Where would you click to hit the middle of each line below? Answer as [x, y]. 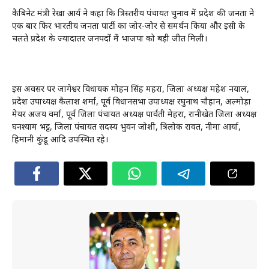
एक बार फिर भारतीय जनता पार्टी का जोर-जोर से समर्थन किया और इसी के [128, 26]
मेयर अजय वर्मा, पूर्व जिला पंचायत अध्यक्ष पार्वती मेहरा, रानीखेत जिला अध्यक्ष [134, 115]
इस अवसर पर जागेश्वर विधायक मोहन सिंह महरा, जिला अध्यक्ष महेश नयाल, [131, 89]
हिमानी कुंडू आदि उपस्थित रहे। [60, 140]
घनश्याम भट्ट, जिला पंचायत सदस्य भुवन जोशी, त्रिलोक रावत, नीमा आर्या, [126, 127]
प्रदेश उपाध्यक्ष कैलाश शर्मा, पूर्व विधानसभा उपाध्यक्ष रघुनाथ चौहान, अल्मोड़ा [131, 102]
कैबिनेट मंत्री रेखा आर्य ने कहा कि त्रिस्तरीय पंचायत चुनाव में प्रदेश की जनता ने [133, 14]
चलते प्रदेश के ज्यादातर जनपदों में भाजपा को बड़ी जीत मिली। [110, 39]
